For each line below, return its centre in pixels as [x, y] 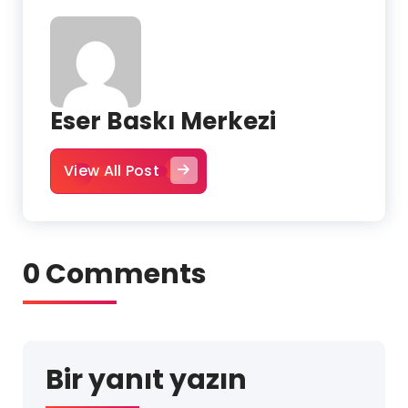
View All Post [112, 171]
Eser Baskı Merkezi [163, 122]
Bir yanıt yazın [146, 380]
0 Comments [115, 275]
